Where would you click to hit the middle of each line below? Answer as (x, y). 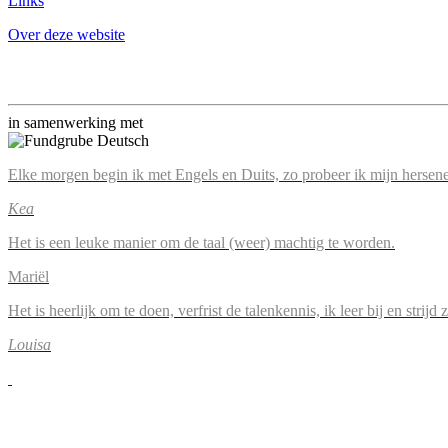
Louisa (29, 344)
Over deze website (66, 34)
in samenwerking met (75, 122)
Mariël (28, 276)
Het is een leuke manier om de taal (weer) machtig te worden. (201, 242)
